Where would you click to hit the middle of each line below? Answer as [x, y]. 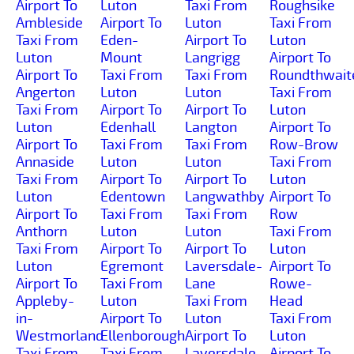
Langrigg [213, 57]
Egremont [132, 266]
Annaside [45, 162]
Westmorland [60, 335]
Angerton [45, 92]
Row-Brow [304, 144]
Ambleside [49, 23]
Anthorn [41, 231]
